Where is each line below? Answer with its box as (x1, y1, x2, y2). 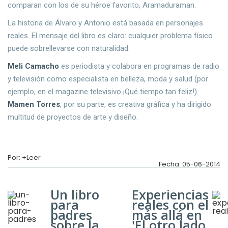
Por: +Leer (8, 153, 41, 162)
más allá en (131, 206, 202, 223)
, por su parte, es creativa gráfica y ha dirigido (60, 100, 211, 109)
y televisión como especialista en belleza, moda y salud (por (8, 74, 208, 83)
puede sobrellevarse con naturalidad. (8, 44, 130, 53)
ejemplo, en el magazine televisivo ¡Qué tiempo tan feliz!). (8, 87, 198, 96)
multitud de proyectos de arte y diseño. (8, 112, 138, 122)
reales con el (131, 196, 209, 213)
